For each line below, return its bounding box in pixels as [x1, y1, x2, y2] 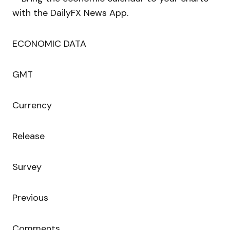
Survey [12, 161, 42, 174]
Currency [12, 99, 52, 112]
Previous [12, 191, 48, 204]
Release [12, 130, 45, 143]
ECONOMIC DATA [12, 37, 86, 50]
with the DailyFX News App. [12, 7, 128, 20]
